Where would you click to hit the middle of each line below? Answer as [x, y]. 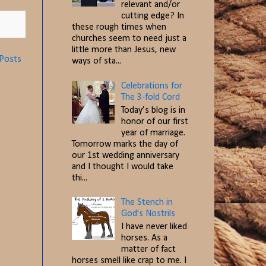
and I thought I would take [123, 167]
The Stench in [147, 203]
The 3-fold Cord [151, 97]
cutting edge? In [153, 16]
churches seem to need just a [129, 39]
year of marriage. [153, 133]
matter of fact [149, 250]
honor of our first [155, 121]
